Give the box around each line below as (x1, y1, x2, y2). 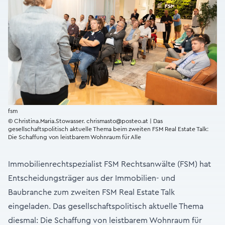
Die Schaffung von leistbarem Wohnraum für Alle (8, 134, 141, 141)
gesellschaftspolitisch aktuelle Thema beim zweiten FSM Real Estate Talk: (8, 126, 208, 133)
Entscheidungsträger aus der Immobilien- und (8, 174, 175, 183)
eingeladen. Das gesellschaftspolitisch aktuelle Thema (8, 202, 203, 211)
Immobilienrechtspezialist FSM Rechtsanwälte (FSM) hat (8, 160, 211, 169)
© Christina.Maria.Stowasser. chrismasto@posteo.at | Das (8, 118, 163, 125)
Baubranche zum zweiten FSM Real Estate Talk (8, 188, 175, 197)
